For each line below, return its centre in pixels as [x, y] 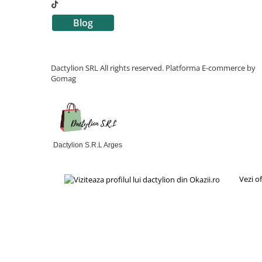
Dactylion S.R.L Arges [87, 145]
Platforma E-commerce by [211, 68]
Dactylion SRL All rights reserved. [108, 68]
